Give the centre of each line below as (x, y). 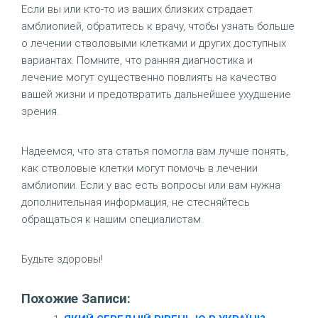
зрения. (40, 111)
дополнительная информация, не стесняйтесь (136, 202)
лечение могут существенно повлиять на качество (149, 77)
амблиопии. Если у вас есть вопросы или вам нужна (151, 185)
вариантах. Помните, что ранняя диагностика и (137, 60)
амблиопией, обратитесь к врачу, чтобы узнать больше (158, 26)
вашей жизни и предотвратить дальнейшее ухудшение (156, 94)
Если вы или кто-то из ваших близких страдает (137, 9)
